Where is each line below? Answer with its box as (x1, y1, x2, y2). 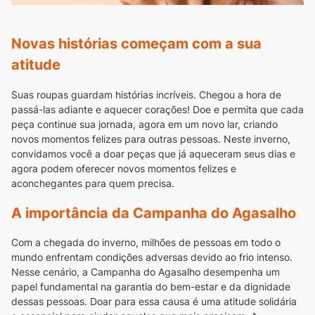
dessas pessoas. (11, 295, 87, 308)
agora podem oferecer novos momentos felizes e (11, 162, 236, 174)
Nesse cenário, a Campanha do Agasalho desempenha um (11, 266, 280, 278)
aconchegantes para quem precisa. (11, 176, 174, 189)
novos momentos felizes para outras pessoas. (11, 132, 221, 145)
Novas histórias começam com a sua (11, 35, 262, 53)
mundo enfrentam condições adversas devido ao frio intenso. (11, 251, 292, 264)
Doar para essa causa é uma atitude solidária (90, 295, 297, 308)
